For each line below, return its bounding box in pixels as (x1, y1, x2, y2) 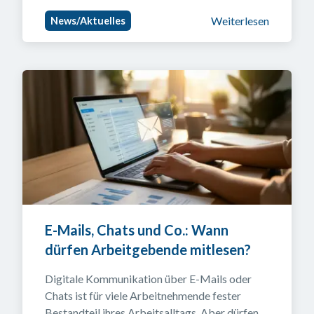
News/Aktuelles (50, 15, 125, 27)
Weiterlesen (211, 13, 269, 27)
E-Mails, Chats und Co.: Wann (45, 221, 228, 238)
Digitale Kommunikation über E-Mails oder (45, 272, 252, 285)
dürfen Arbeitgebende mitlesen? (45, 241, 251, 258)
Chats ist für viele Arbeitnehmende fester (45, 289, 241, 302)
